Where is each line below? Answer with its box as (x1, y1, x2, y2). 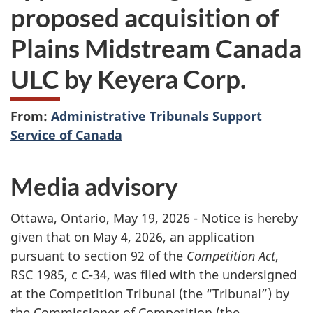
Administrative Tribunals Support (51, 107, 262, 124)
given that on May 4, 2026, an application (10, 228, 254, 246)
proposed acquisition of (10, 1, 279, 34)
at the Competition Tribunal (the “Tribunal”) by (10, 285, 289, 303)
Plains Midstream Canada (10, 32, 302, 64)
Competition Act (187, 247, 275, 265)
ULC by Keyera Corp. (10, 63, 246, 95)
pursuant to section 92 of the (10, 247, 187, 265)
